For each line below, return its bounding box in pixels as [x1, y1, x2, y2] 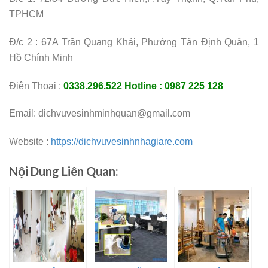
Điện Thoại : [9, 80, 63, 91]
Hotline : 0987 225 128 [124, 80, 223, 91]
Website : [9, 136, 48, 147]
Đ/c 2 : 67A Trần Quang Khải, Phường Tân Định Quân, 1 [9, 36, 259, 47]
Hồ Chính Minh [9, 52, 73, 63]
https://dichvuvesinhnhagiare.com [48, 136, 193, 147]
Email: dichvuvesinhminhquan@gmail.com [9, 108, 190, 119]
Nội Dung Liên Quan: [9, 164, 118, 179]
